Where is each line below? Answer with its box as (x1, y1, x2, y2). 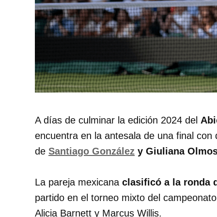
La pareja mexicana (35, 177, 122, 188)
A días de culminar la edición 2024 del (35, 115, 201, 126)
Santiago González (48, 146, 135, 157)
